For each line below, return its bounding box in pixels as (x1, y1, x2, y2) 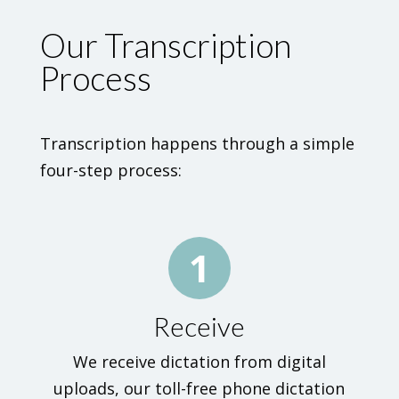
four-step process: (39, 159, 182, 181)
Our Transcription (39, 25, 291, 65)
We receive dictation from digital (72, 351, 326, 372)
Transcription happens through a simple (39, 133, 354, 154)
